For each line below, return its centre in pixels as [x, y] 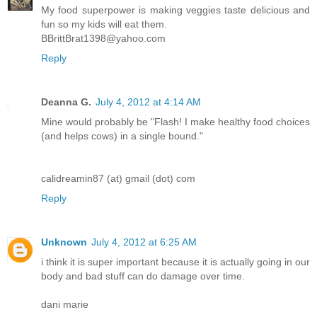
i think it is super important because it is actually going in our [175, 261]
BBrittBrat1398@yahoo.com [103, 38]
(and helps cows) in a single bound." [122, 136]
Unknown [64, 242]
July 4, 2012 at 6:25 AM [144, 242]
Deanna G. [66, 102]
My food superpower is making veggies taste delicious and [175, 10]
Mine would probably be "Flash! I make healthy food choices [175, 121]
